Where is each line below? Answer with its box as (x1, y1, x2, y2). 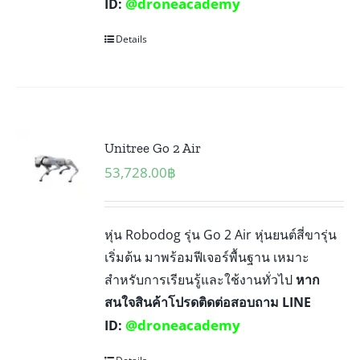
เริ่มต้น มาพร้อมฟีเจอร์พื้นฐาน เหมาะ (104, 247, 310, 266)
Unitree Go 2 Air (104, 139, 202, 156)
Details (116, 31, 148, 46)
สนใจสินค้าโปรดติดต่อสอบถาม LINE (104, 292, 312, 311)
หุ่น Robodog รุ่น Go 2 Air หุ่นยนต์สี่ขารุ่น (104, 225, 337, 243)
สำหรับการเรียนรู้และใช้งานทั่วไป (104, 270, 297, 288)
